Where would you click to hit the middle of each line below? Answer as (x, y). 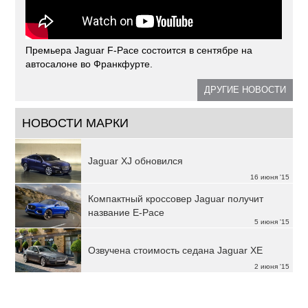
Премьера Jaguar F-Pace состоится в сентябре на (139, 51)
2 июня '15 (272, 267)
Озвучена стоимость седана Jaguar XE (176, 251)
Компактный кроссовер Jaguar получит (176, 199)
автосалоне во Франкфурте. (89, 64)
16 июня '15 (269, 177)
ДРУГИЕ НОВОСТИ (245, 90)
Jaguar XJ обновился (136, 161)
